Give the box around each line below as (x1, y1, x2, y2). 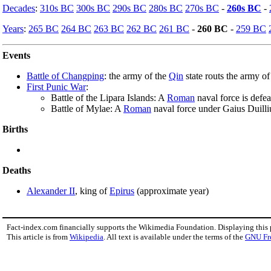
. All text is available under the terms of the (103, 232, 245, 241)
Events (2, 50, 30, 60)
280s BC (149, 2, 183, 13)
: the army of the (104, 70, 169, 81)
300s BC (76, 2, 110, 13)
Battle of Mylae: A (51, 103, 123, 114)
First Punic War (27, 81, 86, 92)
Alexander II (27, 185, 75, 196)
